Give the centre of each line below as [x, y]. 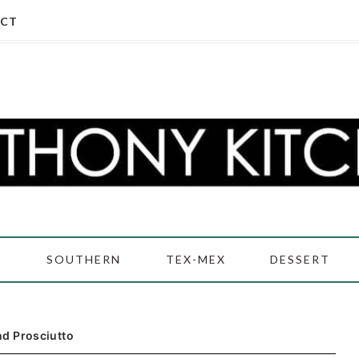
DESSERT [300, 259]
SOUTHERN [84, 259]
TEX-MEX [196, 259]
